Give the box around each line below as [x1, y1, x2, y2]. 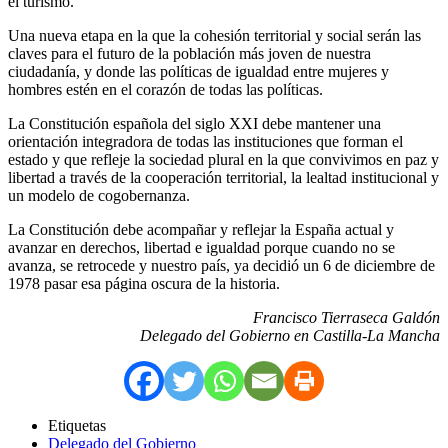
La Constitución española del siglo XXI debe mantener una [8, 114, 381, 132]
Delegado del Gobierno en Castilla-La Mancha [140, 326, 440, 344]
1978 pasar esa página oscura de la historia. [8, 274, 280, 292]
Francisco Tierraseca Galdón [253, 308, 440, 326]
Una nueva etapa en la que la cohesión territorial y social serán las [8, 26, 421, 44]
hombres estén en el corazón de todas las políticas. [8, 80, 323, 98]
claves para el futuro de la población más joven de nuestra [8, 44, 371, 62]
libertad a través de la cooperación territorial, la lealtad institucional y [8, 168, 439, 186]
